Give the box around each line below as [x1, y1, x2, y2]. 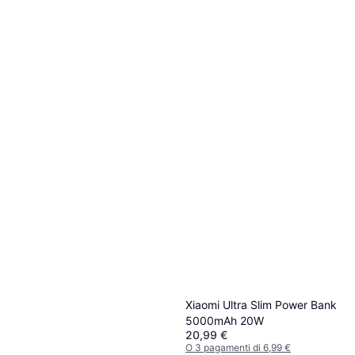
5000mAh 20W [185, 313, 264, 327]
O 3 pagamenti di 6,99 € [185, 341, 291, 353]
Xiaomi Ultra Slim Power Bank [185, 297, 337, 311]
